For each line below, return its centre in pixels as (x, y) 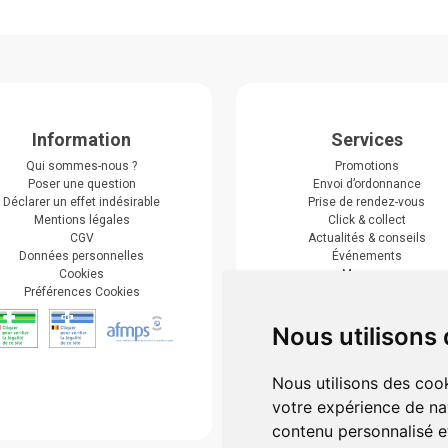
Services (366, 140)
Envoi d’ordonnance (366, 184)
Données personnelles (81, 256)
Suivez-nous (366, 316)
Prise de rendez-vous (366, 202)
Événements (366, 256)
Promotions (366, 166)
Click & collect (366, 220)
